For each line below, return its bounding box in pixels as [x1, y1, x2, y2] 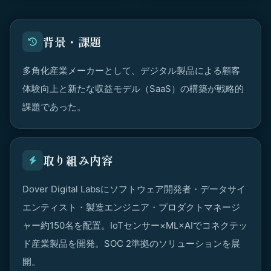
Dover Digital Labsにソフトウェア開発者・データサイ [22, 183, 246, 195]
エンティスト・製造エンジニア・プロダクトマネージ [22, 201, 240, 213]
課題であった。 [22, 101, 86, 113]
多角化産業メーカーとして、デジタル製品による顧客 [22, 65, 240, 76]
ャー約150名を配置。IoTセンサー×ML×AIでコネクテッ [22, 220, 247, 231]
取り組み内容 [43, 152, 113, 168]
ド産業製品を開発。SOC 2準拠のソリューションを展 [22, 238, 240, 249]
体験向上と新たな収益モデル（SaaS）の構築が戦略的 [22, 83, 244, 94]
